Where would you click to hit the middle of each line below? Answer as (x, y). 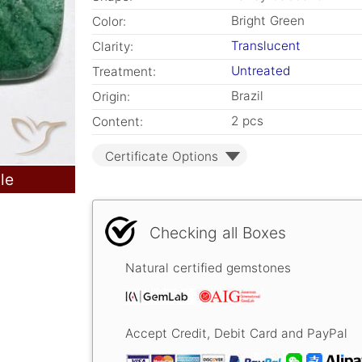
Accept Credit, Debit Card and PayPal (236, 334)
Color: (109, 21)
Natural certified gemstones (208, 268)
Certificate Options (162, 156)
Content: (118, 122)
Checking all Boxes (218, 233)
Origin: (111, 97)
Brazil (247, 96)
